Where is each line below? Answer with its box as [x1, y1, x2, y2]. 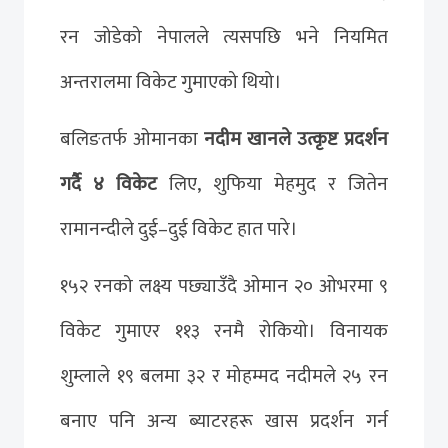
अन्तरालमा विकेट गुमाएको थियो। [60, 65, 282, 98]
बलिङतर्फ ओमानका [60, 122, 204, 155]
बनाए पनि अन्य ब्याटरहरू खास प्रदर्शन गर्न [60, 404, 388, 437]
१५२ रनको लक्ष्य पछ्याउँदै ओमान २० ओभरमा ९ [60, 269, 388, 302]
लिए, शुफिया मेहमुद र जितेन [157, 167, 389, 200]
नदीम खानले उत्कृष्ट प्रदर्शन [204, 122, 388, 155]
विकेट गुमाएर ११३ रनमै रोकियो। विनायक [60, 314, 388, 347]
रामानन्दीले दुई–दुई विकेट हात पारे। [60, 212, 298, 245]
